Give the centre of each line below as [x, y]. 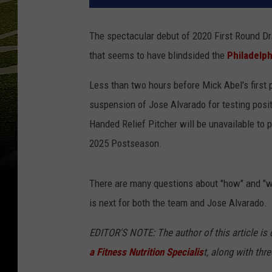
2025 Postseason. [126, 144]
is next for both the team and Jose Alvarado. [178, 203]
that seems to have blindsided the [158, 56]
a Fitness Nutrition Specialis [146, 252]
